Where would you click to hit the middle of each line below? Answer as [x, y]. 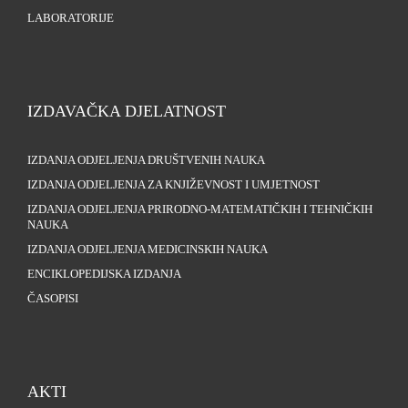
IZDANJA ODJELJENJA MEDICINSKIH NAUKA [148, 250]
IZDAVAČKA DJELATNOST [127, 112]
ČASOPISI [53, 299]
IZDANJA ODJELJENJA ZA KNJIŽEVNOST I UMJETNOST [173, 185]
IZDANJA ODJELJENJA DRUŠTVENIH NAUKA [146, 161]
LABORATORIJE [71, 19]
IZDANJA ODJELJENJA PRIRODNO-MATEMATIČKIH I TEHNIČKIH [200, 210]
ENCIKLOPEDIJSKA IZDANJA [104, 275]
